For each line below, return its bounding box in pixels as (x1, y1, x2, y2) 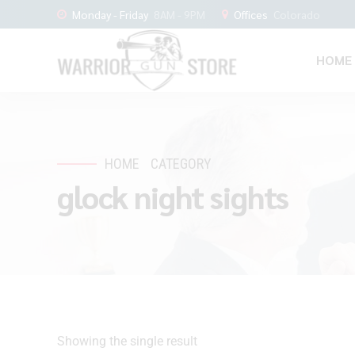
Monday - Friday (72, 6, 148, 21)
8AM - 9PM (154, 6, 205, 21)
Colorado (273, 6, 320, 21)
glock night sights (57, 176, 289, 216)
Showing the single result (57, 333, 197, 349)
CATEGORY (151, 155, 212, 172)
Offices (234, 6, 268, 21)
